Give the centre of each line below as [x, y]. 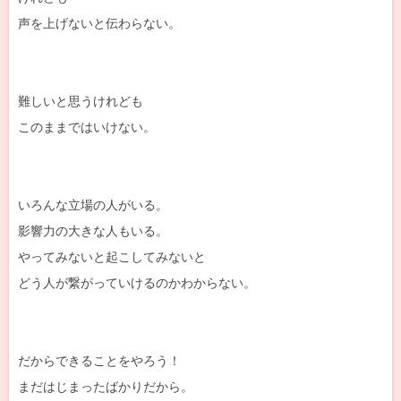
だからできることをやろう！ [99, 360]
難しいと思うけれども [81, 101]
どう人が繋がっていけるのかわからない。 [137, 282]
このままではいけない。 [87, 127]
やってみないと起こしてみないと [112, 256]
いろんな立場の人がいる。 [93, 205]
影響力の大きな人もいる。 [93, 230]
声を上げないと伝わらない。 [99, 23]
